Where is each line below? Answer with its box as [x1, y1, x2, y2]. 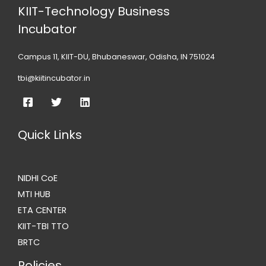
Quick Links [18, 126, 82, 144]
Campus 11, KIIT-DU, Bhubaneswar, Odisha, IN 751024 [18, 51, 215, 62]
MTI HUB [18, 188, 50, 201]
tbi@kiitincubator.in [18, 72, 90, 83]
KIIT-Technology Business [18, 2, 170, 20]
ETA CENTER [18, 204, 66, 217]
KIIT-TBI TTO [18, 220, 69, 233]
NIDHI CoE [18, 172, 58, 185]
